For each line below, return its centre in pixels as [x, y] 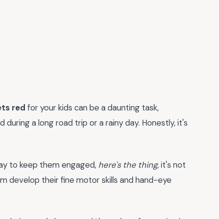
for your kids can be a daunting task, [92, 108]
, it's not [172, 164]
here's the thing [128, 164]
